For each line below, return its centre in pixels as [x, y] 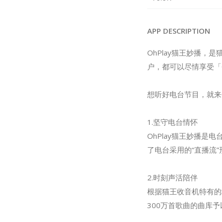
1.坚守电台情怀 [172, 122]
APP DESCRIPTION [179, 31]
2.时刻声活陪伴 [172, 177]
